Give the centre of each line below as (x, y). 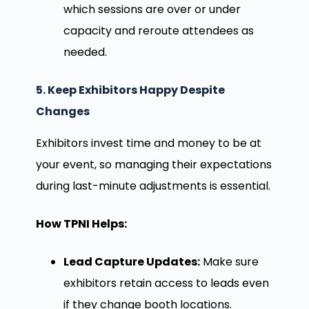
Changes (62, 112)
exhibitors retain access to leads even (166, 283)
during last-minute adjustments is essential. (153, 186)
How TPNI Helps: (81, 224)
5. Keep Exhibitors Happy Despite (130, 90)
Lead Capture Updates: (131, 262)
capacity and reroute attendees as (158, 31)
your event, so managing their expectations (153, 165)
